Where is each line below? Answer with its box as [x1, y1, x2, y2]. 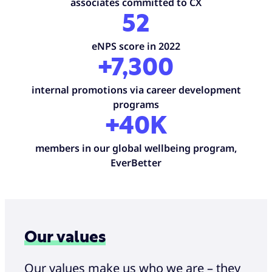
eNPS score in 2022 [92, 39, 180, 53]
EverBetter [110, 156, 161, 169]
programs [113, 98, 159, 111]
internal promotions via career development [31, 83, 241, 97]
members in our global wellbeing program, [35, 141, 237, 155]
